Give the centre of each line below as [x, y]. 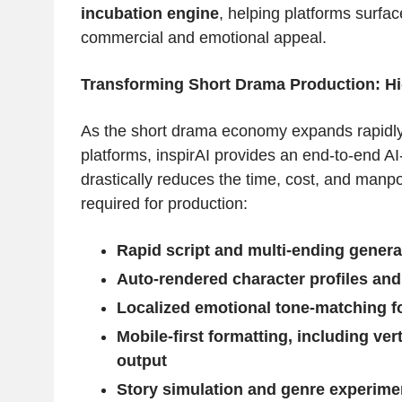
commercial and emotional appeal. [203, 38]
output [141, 361]
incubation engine [149, 14]
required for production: [164, 204]
